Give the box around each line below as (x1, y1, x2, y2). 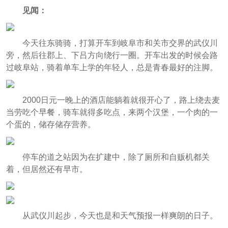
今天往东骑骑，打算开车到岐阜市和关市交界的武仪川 (22, 38, 218, 47)
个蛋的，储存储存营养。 (6, 120, 96, 129)
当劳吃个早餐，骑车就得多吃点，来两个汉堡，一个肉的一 (6, 107, 218, 117)
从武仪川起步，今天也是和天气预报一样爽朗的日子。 (22, 211, 218, 220)
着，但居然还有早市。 (6, 164, 88, 174)
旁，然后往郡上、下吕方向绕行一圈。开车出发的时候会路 (6, 50, 218, 60)
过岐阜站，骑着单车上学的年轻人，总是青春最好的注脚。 (6, 63, 218, 72)
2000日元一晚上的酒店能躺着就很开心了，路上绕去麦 (22, 95, 220, 104)
